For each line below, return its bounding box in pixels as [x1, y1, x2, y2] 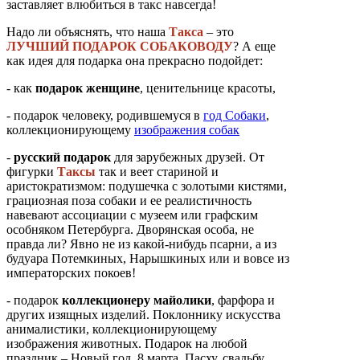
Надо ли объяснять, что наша [6, 24, 169, 39]
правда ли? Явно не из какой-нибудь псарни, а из [6, 236, 276, 251]
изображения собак [134, 122, 239, 137]
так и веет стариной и [96, 164, 219, 178]
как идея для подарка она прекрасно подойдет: [6, 53, 263, 67]
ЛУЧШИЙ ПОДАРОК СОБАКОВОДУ [6, 39, 233, 53]
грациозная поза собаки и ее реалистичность [6, 193, 252, 207]
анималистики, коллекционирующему [6, 321, 217, 336]
